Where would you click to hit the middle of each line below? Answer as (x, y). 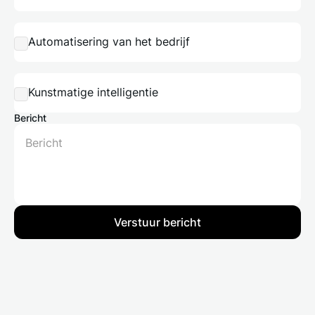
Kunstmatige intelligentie (93, 92)
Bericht (30, 117)
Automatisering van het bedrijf (109, 42)
